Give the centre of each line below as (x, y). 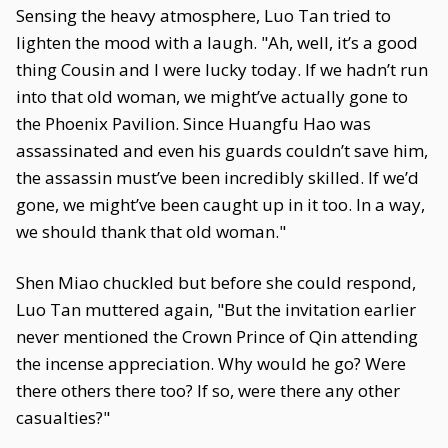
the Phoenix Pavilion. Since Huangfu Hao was (193, 123)
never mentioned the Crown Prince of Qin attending (217, 336)
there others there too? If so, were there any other (208, 390)
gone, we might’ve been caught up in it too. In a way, (220, 204)
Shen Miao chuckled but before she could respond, (216, 282)
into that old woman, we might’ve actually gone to (212, 96)
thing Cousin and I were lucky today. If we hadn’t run (222, 69)
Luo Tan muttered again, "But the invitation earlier (216, 309)
